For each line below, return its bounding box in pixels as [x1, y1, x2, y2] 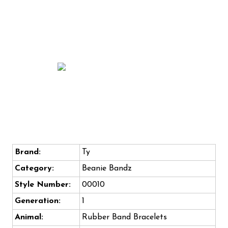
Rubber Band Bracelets [82, 213, 167, 222]
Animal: [15, 213, 43, 222]
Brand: [15, 148, 41, 157]
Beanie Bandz [82, 164, 132, 173]
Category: [15, 164, 54, 173]
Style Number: [15, 181, 71, 189]
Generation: [15, 197, 61, 206]
